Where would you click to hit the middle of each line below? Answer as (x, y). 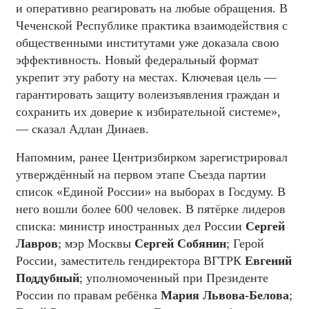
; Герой (245, 243)
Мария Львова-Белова (225, 295)
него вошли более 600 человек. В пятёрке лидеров (151, 209)
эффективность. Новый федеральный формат (137, 60)
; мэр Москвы (96, 243)
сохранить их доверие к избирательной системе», (148, 111)
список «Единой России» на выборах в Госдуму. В (151, 191)
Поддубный (48, 278)
